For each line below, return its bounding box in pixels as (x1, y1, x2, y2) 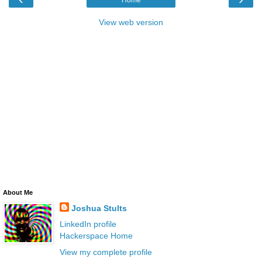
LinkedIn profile (59, 219, 116, 229)
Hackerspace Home (59, 231, 133, 241)
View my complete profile (59, 247, 152, 257)
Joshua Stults (71, 204, 127, 213)
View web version (99, 18, 163, 27)
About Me (3, 189, 33, 196)
